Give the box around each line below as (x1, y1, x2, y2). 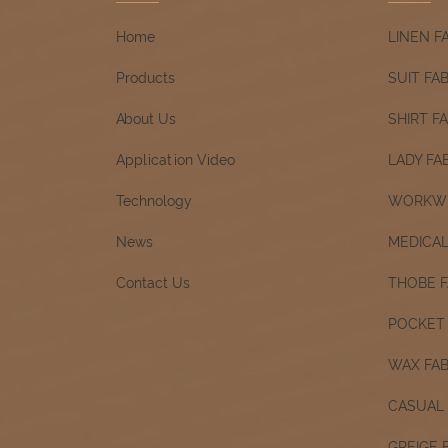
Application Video (115, 151, 235, 168)
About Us (115, 110, 176, 127)
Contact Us (115, 274, 190, 291)
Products (115, 69, 175, 86)
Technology (115, 192, 192, 209)
